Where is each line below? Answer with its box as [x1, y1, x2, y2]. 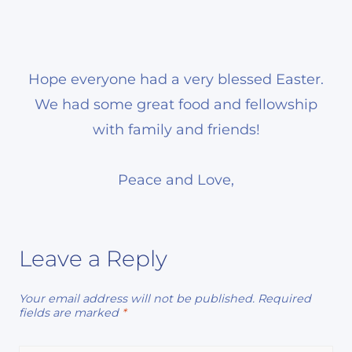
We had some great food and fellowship [35, 95, 317, 113]
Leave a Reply [19, 244, 167, 272]
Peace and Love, [118, 170, 234, 189]
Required [258, 291, 311, 306]
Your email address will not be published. [19, 291, 255, 306]
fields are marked [19, 305, 122, 320]
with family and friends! [92, 120, 260, 138]
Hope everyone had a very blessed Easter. [28, 70, 324, 88]
